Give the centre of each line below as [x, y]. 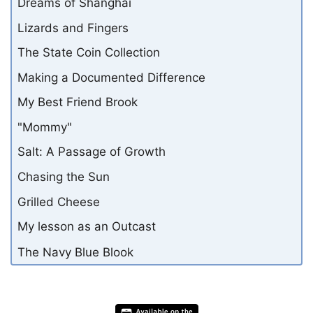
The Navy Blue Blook [75, 251]
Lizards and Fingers [73, 28]
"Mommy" [45, 127]
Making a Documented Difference [111, 77]
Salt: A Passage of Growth [92, 152]
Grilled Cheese [59, 202]
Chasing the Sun [64, 177]
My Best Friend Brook [78, 102]
